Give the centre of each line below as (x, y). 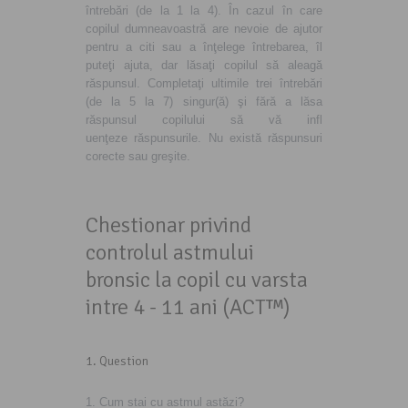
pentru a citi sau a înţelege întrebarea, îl (204, 47)
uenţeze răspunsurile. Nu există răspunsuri (204, 138)
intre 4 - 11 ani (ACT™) (188, 307)
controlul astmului (170, 252)
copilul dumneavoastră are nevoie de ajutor (204, 29)
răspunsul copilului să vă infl (204, 120)
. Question (121, 361)
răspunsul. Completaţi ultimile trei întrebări (204, 83)
